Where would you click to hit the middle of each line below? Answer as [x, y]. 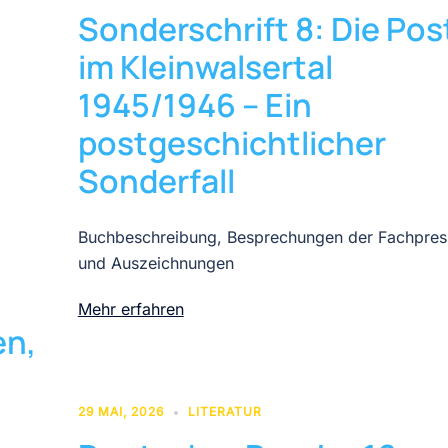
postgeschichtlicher [231, 142]
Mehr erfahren [130, 308]
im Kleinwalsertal [205, 66]
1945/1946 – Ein [194, 104]
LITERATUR [224, 411]
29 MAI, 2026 [120, 411]
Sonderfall [159, 180]
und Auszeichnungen [155, 262]
